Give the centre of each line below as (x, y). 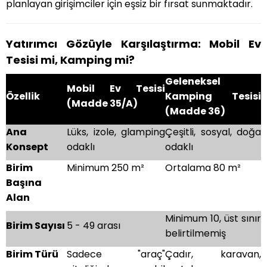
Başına (24, 183)
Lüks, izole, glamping (116, 132)
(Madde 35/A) (102, 104)
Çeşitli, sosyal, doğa (213, 132)
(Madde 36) (195, 111)
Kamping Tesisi (213, 97)
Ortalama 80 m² (203, 168)
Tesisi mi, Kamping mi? (70, 60)
